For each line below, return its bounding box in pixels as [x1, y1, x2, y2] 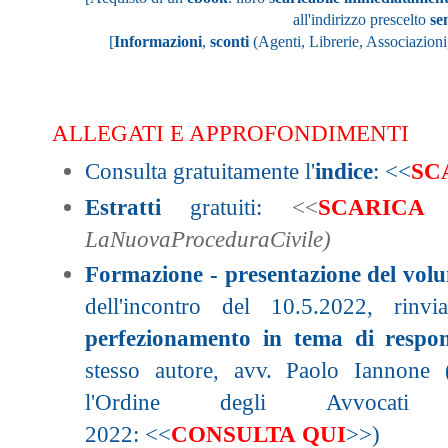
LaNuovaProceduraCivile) [85, 225, 331, 252]
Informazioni [114, 32, 202, 50]
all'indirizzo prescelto [293, 10, 430, 28]
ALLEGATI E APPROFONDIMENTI [52, 119, 409, 146]
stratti [100, 193, 161, 220]
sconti [210, 32, 249, 50]
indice [315, 158, 373, 185]
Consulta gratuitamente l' [85, 158, 315, 185]
